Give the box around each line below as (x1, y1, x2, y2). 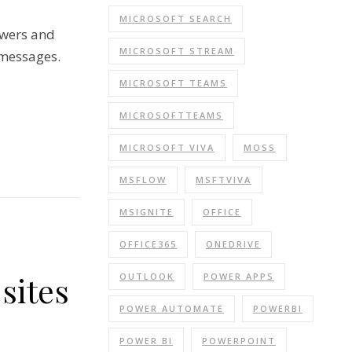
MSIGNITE (119, 206, 174, 218)
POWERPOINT (202, 335, 276, 346)
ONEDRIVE (206, 238, 261, 250)
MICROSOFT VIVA (119, 141, 214, 153)
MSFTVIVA (196, 174, 251, 185)
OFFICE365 (119, 238, 177, 250)
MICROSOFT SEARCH (119, 13, 232, 24)
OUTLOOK (119, 270, 174, 282)
